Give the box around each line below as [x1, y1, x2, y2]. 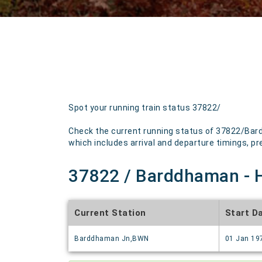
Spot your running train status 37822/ [68, 103, 221, 112]
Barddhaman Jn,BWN [74, 235, 149, 243]
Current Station [74, 208, 146, 218]
